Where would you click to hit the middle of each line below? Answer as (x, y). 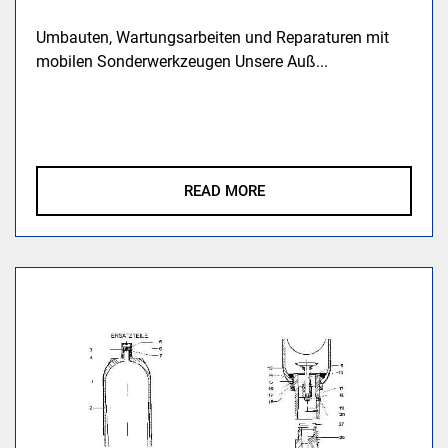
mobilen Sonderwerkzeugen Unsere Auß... (182, 62)
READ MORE (224, 191)
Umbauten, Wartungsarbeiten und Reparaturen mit (213, 38)
